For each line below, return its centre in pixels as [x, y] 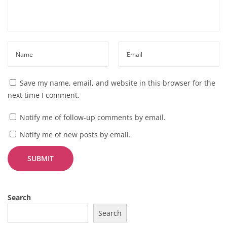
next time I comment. [44, 95]
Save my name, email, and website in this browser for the [118, 83]
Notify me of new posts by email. [75, 135]
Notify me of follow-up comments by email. [93, 118]
